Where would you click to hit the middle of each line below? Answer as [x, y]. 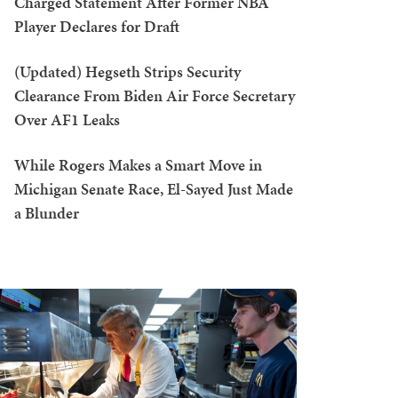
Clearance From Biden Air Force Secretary [155, 96]
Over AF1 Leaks [67, 119]
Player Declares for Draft [97, 26]
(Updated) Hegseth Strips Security [127, 72]
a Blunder [47, 213]
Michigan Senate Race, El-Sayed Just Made [154, 189]
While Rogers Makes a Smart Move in [138, 165]
